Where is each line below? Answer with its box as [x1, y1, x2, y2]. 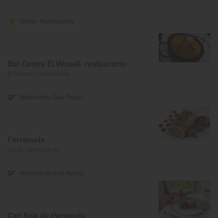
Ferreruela [8, 135, 45, 145]
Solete [19, 18, 37, 25]
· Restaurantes [37, 18, 74, 25]
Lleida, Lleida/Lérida [8, 146, 60, 153]
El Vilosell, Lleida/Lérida [8, 71, 70, 77]
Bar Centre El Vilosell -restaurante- [8, 59, 128, 69]
